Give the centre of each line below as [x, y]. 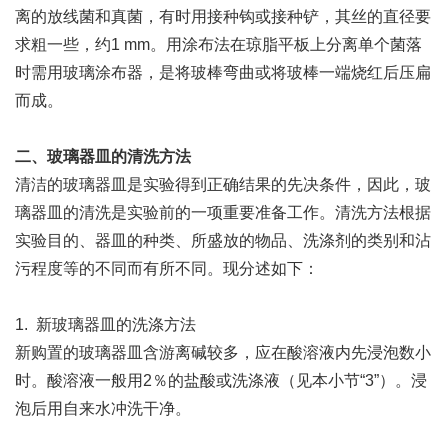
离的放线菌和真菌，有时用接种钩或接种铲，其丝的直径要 [223, 16]
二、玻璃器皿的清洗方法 [103, 156]
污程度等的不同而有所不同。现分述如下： [167, 268]
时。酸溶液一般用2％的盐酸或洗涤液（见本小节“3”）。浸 [221, 380]
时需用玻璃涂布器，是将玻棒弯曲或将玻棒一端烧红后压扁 [223, 72]
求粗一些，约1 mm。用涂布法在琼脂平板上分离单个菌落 [218, 44]
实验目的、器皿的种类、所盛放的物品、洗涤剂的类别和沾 [223, 240]
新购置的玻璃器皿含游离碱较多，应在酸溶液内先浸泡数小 [223, 352]
